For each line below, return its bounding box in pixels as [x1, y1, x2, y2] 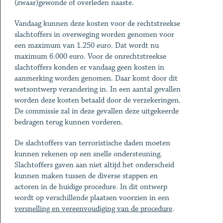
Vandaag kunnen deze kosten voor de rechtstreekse [14, 19, 180, 28]
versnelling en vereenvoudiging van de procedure [14, 204, 172, 214]
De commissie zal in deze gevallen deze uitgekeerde [14, 107, 179, 116]
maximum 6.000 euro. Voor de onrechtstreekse [14, 52, 166, 61]
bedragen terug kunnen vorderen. [14, 117, 127, 127]
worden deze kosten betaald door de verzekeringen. [14, 96, 181, 105]
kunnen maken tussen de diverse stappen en [14, 171, 158, 181]
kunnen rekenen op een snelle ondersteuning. [14, 149, 164, 159]
